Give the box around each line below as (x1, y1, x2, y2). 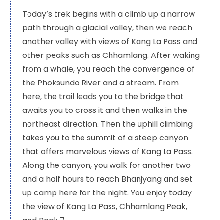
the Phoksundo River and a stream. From (22, 77, 179, 88)
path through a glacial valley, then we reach (22, 22, 192, 33)
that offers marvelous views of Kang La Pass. (22, 145, 192, 157)
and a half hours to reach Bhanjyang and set (22, 173, 192, 185)
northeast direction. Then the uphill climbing (22, 118, 192, 130)
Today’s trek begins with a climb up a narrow (22, 8, 195, 20)
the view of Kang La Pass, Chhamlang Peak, (22, 200, 187, 212)
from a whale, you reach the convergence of (22, 63, 194, 75)
